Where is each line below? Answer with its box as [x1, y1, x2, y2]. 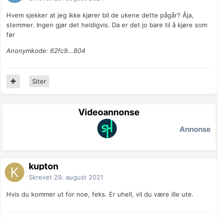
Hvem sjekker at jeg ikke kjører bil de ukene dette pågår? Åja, [6, 11, 194, 19]
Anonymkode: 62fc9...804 [6, 47, 85, 55]
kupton [29, 161, 58, 172]
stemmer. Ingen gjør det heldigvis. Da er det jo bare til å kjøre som [6, 21, 207, 29]
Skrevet [29, 173, 54, 182]
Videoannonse [78, 107, 140, 118]
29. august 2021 [54, 173, 103, 182]
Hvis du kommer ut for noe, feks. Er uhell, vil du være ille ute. [6, 190, 196, 199]
